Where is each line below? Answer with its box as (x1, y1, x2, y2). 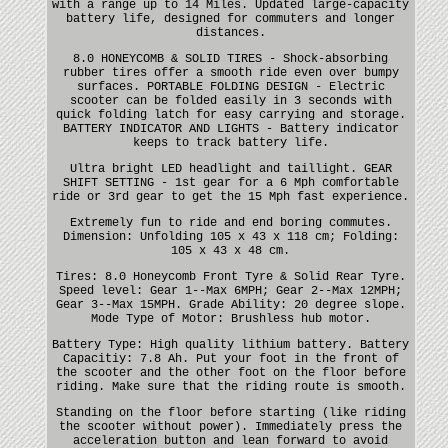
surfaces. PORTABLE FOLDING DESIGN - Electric (76, 79, 385, 94)
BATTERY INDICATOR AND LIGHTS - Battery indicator (62, 121, 399, 136)
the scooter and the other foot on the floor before (55, 365, 406, 380)
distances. (195, 25, 266, 40)
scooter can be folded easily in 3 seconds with (69, 93, 392, 108)
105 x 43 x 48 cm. (171, 243, 291, 258)
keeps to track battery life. (132, 135, 329, 150)
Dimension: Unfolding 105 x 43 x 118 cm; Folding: (62, 229, 399, 244)
